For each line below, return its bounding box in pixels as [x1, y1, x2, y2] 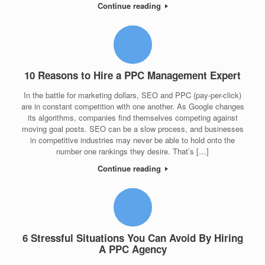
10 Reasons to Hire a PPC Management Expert [24, 68, 241, 83]
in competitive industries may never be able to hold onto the [30, 134, 235, 146]
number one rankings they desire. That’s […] [56, 145, 209, 157]
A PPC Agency [98, 242, 167, 257]
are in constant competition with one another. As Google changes [21, 100, 244, 112]
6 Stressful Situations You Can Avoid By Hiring [22, 231, 243, 245]
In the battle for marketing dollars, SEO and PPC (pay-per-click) [24, 89, 241, 101]
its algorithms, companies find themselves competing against [27, 111, 238, 123]
